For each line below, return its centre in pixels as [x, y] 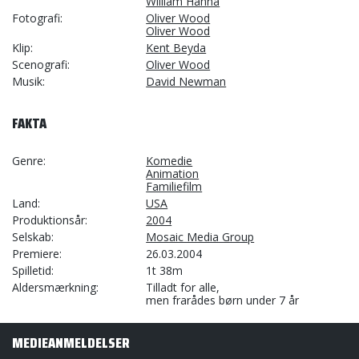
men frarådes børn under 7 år [223, 300]
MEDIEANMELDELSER [71, 343]
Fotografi [36, 18]
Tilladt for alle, [183, 287]
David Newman [186, 81]
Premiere [36, 254]
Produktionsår [48, 220]
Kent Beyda [176, 48]
